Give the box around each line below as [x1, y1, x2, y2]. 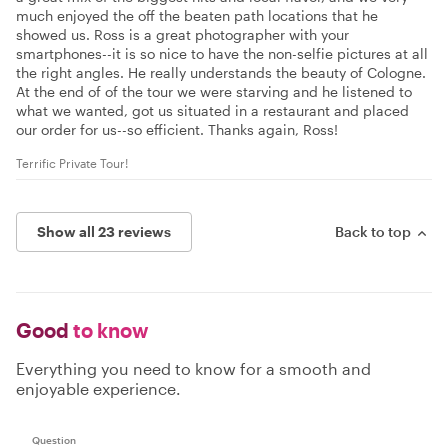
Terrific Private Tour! [16, 156, 128, 171]
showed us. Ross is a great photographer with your [16, 26, 349, 44]
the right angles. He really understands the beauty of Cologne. [16, 64, 426, 82]
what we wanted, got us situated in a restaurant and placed [16, 102, 409, 120]
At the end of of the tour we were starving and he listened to [16, 83, 412, 101]
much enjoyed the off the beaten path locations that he [16, 7, 378, 25]
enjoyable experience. [16, 379, 181, 399]
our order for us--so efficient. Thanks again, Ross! [16, 121, 338, 139]
